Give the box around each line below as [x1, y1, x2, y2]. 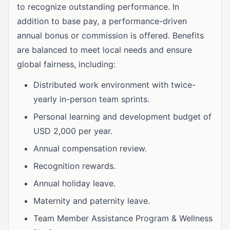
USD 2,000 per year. [33, 126, 112, 136]
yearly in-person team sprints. [33, 94, 149, 104]
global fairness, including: [17, 59, 116, 69]
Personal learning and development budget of [33, 111, 212, 122]
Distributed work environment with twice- [33, 80, 196, 90]
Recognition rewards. [33, 161, 116, 171]
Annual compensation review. [33, 143, 147, 154]
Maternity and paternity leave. [33, 196, 150, 206]
